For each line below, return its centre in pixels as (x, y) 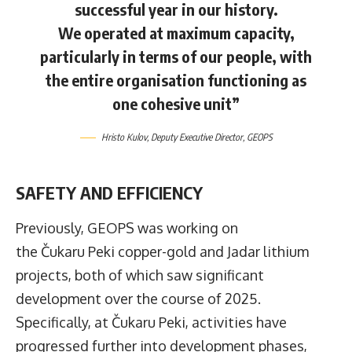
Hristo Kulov (124, 137)
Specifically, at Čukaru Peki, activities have (151, 322)
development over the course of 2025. (140, 298)
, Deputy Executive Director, (197, 137)
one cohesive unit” (176, 104)
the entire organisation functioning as (176, 80)
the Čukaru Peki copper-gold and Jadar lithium (162, 251)
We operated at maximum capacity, (176, 33)
